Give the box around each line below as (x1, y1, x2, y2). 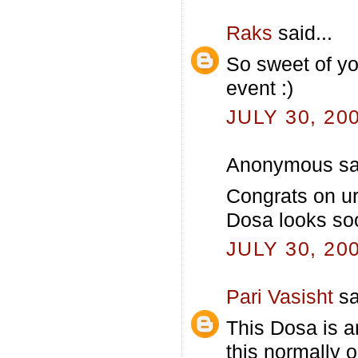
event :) (226, 76, 293, 99)
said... (272, 22, 332, 45)
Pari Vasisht (226, 285, 333, 308)
